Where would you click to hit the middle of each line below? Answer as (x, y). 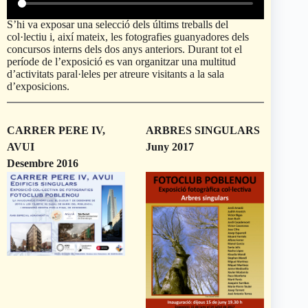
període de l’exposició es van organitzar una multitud (121, 62)
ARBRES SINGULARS (203, 131)
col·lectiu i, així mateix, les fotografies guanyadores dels (128, 37)
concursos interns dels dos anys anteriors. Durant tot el (124, 49)
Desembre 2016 (43, 164)
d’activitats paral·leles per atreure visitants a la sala (115, 74)
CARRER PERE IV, (56, 131)
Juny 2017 (170, 147)
